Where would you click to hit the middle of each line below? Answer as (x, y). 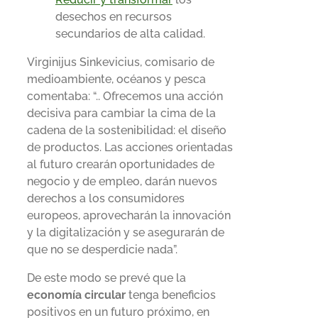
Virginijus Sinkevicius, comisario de (121, 62)
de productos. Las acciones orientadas (130, 147)
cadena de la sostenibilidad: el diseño (127, 130)
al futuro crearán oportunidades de (121, 164)
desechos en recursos (114, 16)
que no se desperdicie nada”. (102, 249)
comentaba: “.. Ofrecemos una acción (125, 96)
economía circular (76, 295)
